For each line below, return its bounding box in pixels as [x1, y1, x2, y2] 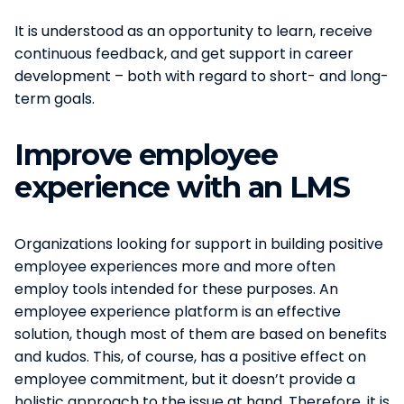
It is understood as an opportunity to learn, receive [14, 20, 372, 41]
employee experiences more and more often [14, 255, 335, 277]
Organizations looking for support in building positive [14, 233, 383, 254]
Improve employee [14, 136, 278, 172]
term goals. [14, 87, 95, 109]
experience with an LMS [14, 169, 350, 205]
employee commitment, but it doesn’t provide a [14, 368, 355, 390]
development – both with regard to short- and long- [14, 65, 389, 87]
